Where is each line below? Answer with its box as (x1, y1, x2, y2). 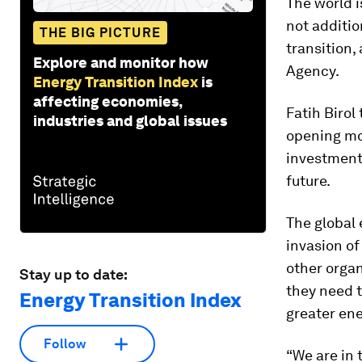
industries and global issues (33, 112, 227, 129)
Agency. (286, 62, 339, 79)
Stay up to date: (19, 265, 128, 283)
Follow (44, 336, 86, 352)
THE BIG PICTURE (40, 24, 161, 40)
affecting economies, (33, 92, 182, 110)
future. (286, 172, 330, 189)
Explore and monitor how (33, 53, 208, 71)
